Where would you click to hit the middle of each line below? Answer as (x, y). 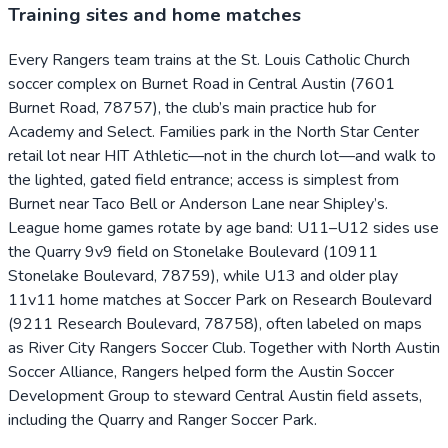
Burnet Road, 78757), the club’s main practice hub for (192, 107)
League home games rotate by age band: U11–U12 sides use (223, 227)
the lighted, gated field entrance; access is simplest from (203, 179)
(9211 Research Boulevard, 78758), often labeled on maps (215, 323)
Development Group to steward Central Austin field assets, (215, 395)
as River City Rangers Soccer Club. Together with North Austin (224, 347)
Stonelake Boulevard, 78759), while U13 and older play (203, 275)
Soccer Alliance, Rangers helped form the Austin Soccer (201, 371)
